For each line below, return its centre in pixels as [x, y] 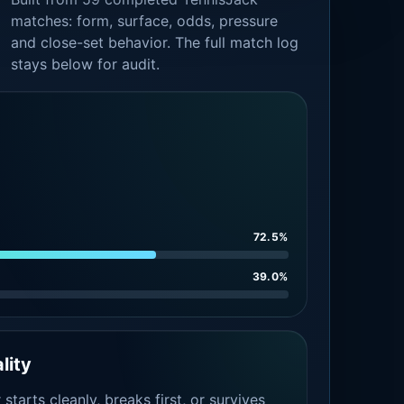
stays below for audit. [86, 64]
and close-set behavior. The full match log [155, 42]
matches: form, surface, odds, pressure [145, 21]
